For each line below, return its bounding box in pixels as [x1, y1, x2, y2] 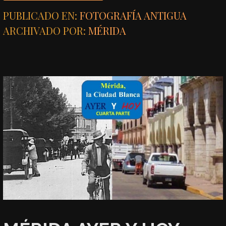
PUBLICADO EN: [3, 8, 80, 22]
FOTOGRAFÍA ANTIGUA [80, 8, 187, 22]
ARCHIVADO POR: [3, 23, 89, 37]
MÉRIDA [88, 23, 127, 37]
